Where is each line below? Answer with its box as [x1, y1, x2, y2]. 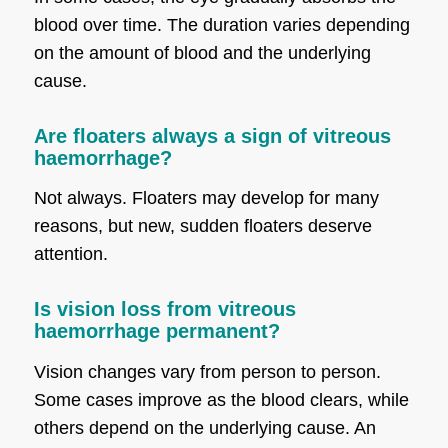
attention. [33, 244, 108, 265]
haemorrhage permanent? [33, 320, 280, 343]
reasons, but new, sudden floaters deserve [33, 216, 372, 237]
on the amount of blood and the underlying [33, 42, 371, 63]
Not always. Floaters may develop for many [33, 188, 379, 209]
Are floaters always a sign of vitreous [33, 124, 391, 147]
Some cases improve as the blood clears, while [33, 389, 409, 410]
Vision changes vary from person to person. [33, 361, 381, 382]
